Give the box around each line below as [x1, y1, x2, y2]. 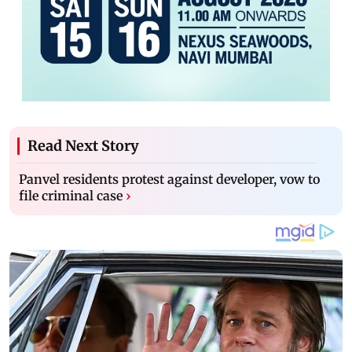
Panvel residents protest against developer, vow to [19, 171, 320, 188]
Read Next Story [27, 137, 139, 156]
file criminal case [19, 188, 123, 204]
